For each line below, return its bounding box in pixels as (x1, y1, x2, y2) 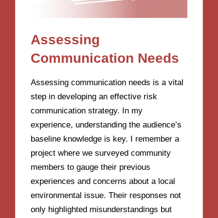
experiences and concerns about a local (31, 176, 176, 186)
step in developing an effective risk (31, 91, 158, 101)
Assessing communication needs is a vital (31, 77, 184, 87)
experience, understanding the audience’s (31, 120, 182, 129)
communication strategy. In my (31, 106, 143, 115)
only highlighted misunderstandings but (31, 204, 172, 214)
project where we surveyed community (31, 148, 171, 158)
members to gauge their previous (31, 162, 151, 172)
